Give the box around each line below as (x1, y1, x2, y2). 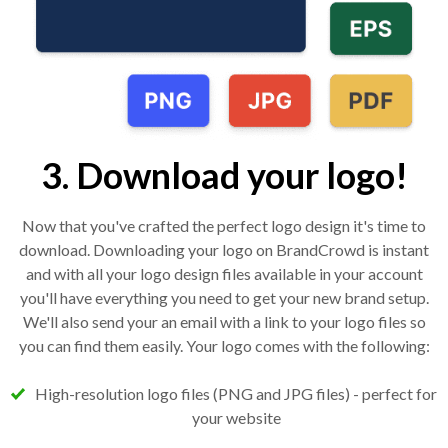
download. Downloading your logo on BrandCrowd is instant (19, 239, 429, 259)
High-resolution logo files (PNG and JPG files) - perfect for (35, 383, 437, 403)
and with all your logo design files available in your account (25, 263, 423, 283)
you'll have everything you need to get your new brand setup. (19, 287, 429, 307)
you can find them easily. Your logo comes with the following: (18, 335, 430, 355)
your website (191, 407, 281, 427)
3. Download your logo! (40, 152, 408, 197)
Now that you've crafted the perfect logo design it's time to (22, 215, 426, 235)
